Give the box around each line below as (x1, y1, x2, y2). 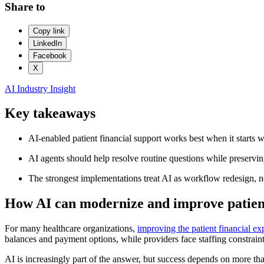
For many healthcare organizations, (5, 223, 137, 234)
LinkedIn (33, 38, 62, 48)
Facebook (33, 51, 67, 60)
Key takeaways (5, 105, 95, 121)
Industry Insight (17, 83, 75, 94)
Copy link (33, 26, 65, 35)
